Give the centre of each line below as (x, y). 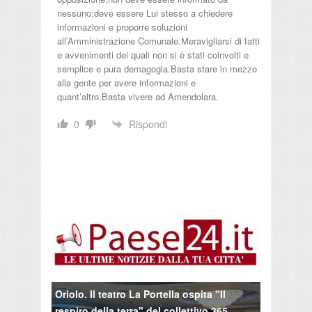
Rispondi (148, 124)
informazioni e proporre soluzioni (122, 27)
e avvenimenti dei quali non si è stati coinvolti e (153, 55)
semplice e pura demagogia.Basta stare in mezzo (157, 69)
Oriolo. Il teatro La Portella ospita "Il (140, 294)
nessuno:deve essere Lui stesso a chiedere (145, 13)
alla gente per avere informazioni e (126, 83)
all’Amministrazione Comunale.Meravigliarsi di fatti (158, 41)
